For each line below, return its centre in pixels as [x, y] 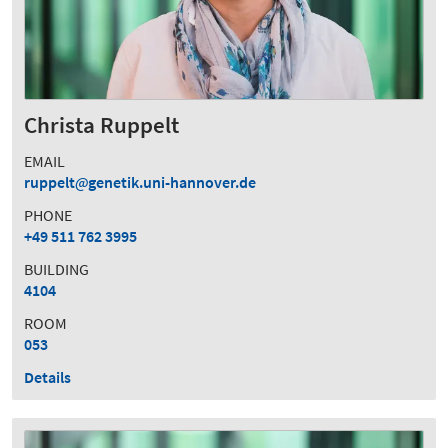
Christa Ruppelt [101, 124]
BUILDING [56, 268]
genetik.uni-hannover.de [172, 181]
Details [47, 376]
